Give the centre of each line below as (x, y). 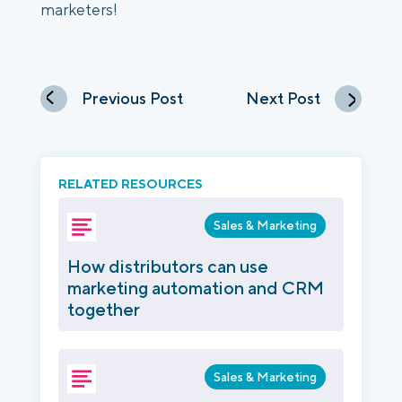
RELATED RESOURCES (131, 183)
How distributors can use (168, 266)
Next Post (283, 98)
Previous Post (132, 98)
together (104, 309)
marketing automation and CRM (196, 287)
